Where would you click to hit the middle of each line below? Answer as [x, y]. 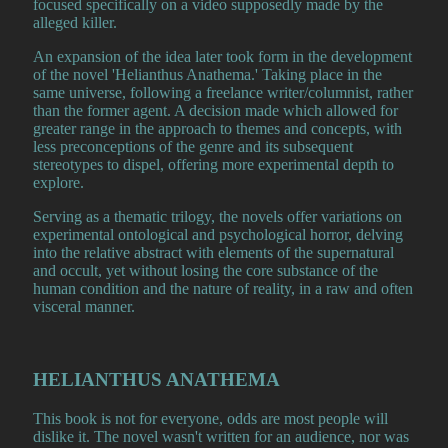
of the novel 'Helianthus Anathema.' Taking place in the [207, 75]
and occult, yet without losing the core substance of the [205, 271]
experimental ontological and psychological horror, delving [218, 235]
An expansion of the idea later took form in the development [222, 57]
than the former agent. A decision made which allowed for [215, 111]
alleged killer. [75, 23]
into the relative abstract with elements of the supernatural [213, 253]
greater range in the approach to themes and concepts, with [217, 129]
